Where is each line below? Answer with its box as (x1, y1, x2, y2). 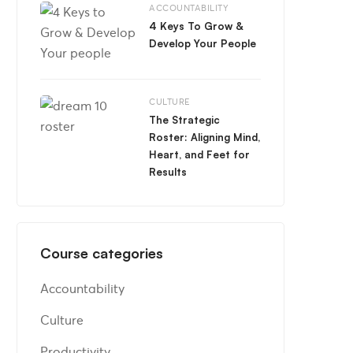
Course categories (40, 244, 163, 262)
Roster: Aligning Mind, (149, 131, 260, 143)
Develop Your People (149, 37, 256, 50)
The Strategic (149, 113, 220, 126)
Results (149, 165, 187, 178)
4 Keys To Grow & (149, 20, 243, 32)
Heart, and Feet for (149, 148, 250, 161)
